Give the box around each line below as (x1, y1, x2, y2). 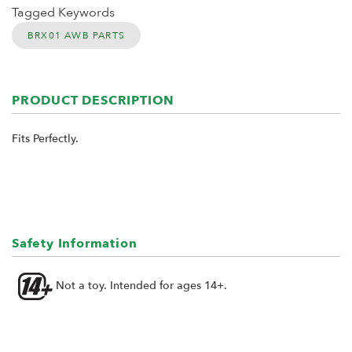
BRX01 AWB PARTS (27, 28, 125, 42)
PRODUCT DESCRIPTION (12, 91, 175, 109)
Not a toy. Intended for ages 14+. (53, 277, 227, 293)
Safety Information (12, 234, 137, 252)
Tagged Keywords (12, 3, 115, 21)
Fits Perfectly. (12, 130, 79, 146)
